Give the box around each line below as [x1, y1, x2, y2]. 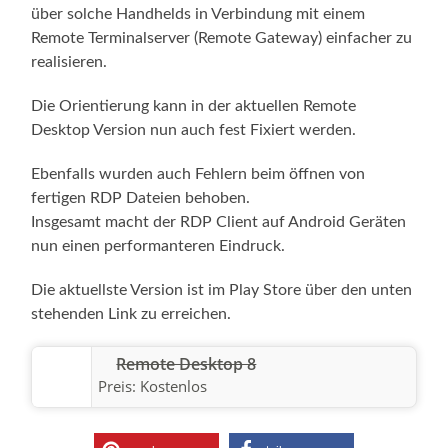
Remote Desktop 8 [116, 353, 257, 375]
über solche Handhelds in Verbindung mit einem [31, 6, 366, 22]
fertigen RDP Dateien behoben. [31, 190, 251, 206]
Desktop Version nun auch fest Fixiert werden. [31, 122, 357, 138]
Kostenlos [140, 376, 208, 396]
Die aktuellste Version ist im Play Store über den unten [31, 282, 413, 298]
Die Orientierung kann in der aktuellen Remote [31, 98, 357, 114]
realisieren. [31, 54, 108, 70]
